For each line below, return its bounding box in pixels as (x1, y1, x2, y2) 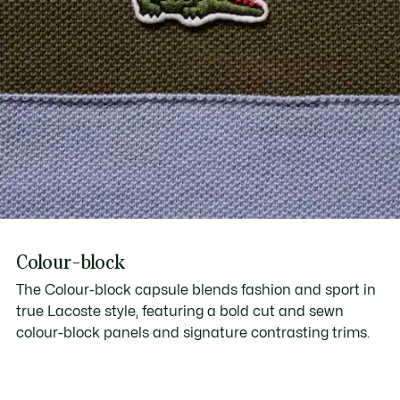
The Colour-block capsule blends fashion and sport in (15, 282, 376, 297)
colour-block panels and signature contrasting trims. (15, 325, 370, 340)
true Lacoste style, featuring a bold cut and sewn (15, 304, 344, 319)
